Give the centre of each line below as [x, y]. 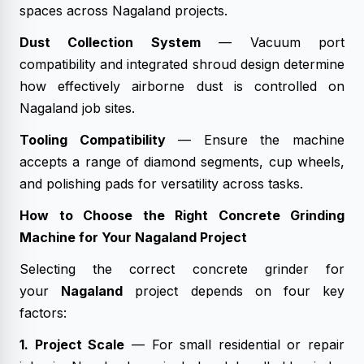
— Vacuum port [273, 42]
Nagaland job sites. [77, 108]
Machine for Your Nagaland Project [133, 237]
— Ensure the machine [255, 140]
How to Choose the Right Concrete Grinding [182, 215]
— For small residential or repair [234, 344]
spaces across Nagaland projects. [123, 11]
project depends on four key [234, 291]
